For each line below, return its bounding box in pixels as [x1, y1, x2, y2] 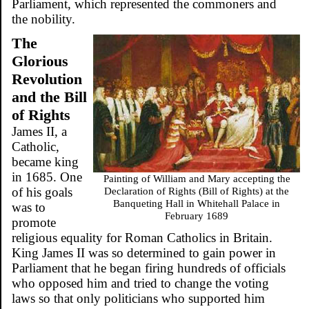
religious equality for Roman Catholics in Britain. [12, 230, 272, 245]
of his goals [12, 184, 72, 199]
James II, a [12, 123, 67, 139]
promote [12, 215, 56, 230]
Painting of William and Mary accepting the [103, 172, 290, 184]
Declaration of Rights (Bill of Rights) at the [104, 184, 289, 197]
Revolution [12, 70, 82, 88]
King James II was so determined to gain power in [12, 245, 276, 260]
